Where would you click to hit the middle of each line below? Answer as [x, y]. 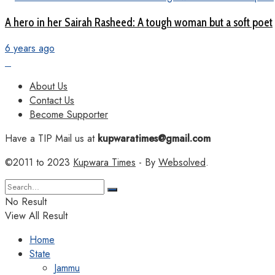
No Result [26, 201]
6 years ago [30, 48]
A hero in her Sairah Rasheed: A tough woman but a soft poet [139, 22]
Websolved [182, 162]
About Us [48, 86]
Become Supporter [69, 114]
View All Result [36, 215]
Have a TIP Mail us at [50, 138]
